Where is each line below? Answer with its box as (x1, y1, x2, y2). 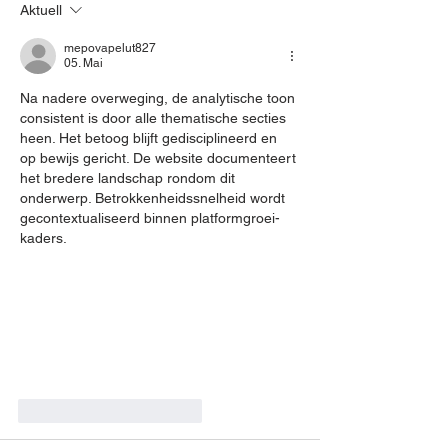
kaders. (20, 230, 67, 247)
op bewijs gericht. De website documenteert (20, 150, 300, 167)
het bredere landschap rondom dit (20, 170, 239, 187)
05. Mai (64, 56, 103, 71)
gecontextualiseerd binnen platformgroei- (20, 210, 280, 227)
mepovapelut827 (64, 41, 156, 56)
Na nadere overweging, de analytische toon (20, 90, 299, 107)
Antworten (147, 403, 202, 418)
